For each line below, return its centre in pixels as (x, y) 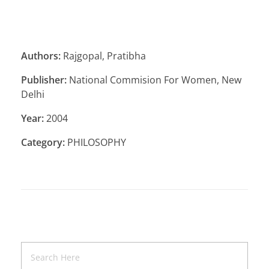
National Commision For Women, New (154, 80)
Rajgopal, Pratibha (103, 56)
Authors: (41, 56)
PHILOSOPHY (95, 142)
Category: (43, 142)
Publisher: (44, 80)
